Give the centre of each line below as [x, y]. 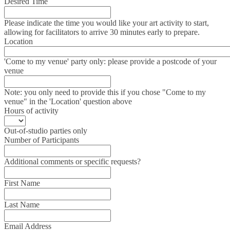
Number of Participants [42, 140]
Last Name [22, 205]
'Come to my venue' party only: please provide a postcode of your [110, 61]
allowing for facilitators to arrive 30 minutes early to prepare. [102, 32]
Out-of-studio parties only [46, 131]
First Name [22, 183]
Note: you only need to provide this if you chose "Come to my [105, 92]
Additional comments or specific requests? [72, 161]
